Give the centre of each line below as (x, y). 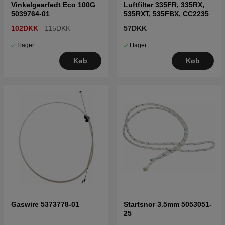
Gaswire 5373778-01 (45, 205)
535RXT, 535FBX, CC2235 (166, 14)
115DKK (57, 28)
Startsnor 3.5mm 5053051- (168, 205)
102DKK (25, 28)
